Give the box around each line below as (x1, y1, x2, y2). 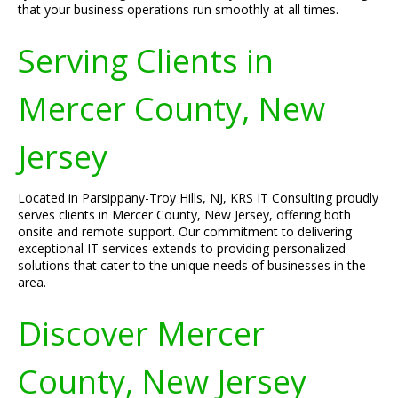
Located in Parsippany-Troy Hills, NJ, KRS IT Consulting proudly (18, 189, 378, 206)
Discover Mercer (18, 311, 265, 355)
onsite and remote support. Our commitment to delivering (18, 223, 352, 240)
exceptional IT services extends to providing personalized (18, 240, 346, 257)
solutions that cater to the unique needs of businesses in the (18, 257, 366, 274)
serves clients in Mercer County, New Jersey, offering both (18, 206, 351, 223)
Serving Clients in (18, 38, 274, 83)
